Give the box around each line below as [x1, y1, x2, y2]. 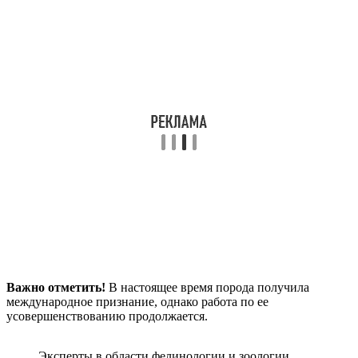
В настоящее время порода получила [105, 280, 309, 294]
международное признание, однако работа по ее [6, 294, 268, 308]
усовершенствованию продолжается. [6, 308, 208, 323]
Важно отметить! [6, 280, 105, 294]
